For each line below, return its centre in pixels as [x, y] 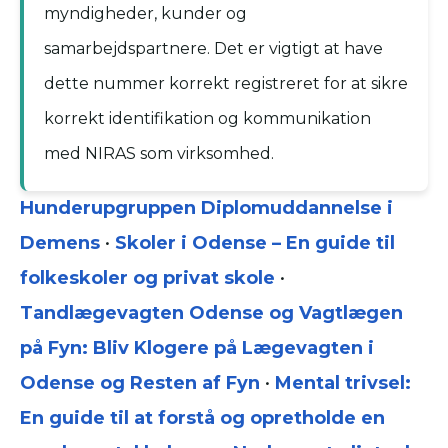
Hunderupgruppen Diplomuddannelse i [206, 208]
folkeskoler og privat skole [147, 278]
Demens [60, 243]
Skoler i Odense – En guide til [255, 243]
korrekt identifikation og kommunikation [207, 119]
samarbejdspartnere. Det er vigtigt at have [213, 49]
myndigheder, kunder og [145, 14]
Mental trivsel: [343, 383]
